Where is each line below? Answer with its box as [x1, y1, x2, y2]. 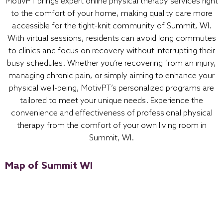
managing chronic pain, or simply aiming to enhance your [8, 71, 215, 81]
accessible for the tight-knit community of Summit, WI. [11, 21, 212, 31]
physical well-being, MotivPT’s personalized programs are [9, 83, 214, 93]
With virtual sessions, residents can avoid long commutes [7, 33, 216, 43]
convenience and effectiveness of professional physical [10, 108, 213, 118]
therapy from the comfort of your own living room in [16, 120, 207, 130]
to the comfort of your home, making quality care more [10, 8, 213, 18]
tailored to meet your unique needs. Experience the [20, 96, 203, 106]
